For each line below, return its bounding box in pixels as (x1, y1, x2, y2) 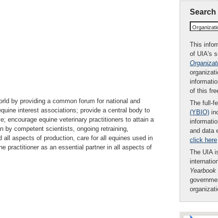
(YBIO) (190, 109, 209, 116)
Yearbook (190, 167, 216, 174)
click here (190, 136, 217, 144)
